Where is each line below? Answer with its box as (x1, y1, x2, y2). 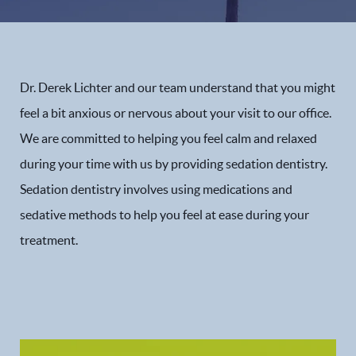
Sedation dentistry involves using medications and (20, 182, 292, 196)
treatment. (20, 233, 78, 247)
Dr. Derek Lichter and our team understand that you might (20, 80, 335, 95)
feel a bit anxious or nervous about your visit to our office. (20, 106, 331, 120)
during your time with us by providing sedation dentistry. (20, 157, 327, 171)
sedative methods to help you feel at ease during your (20, 207, 309, 222)
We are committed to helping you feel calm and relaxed (20, 131, 317, 145)
